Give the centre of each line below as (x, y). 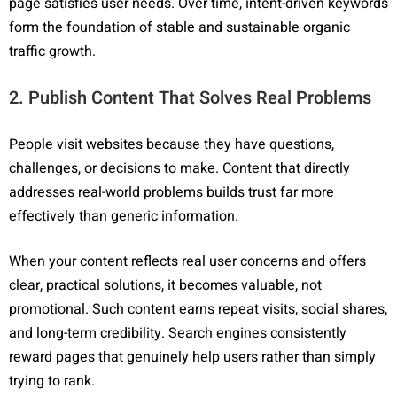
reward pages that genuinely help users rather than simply (192, 357)
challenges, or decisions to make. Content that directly (179, 168)
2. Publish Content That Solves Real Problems (190, 97)
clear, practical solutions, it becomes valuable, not (165, 285)
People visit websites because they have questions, (171, 144)
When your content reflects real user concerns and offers (187, 261)
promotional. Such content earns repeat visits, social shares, (198, 309)
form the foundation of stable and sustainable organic (179, 27)
